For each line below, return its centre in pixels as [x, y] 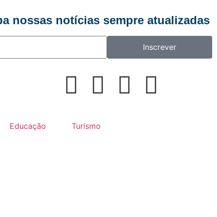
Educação [28, 126]
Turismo [86, 126]
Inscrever [159, 47]
